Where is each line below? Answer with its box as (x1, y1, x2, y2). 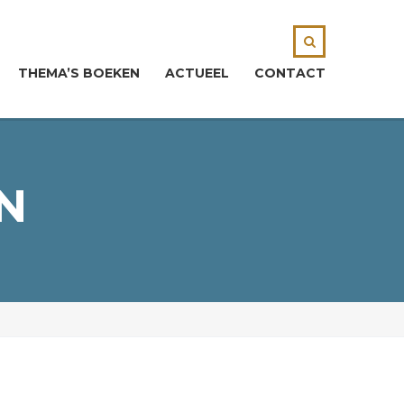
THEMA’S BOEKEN (18, 65, 140, 81)
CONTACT (254, 65, 326, 81)
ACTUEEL (165, 65, 229, 81)
